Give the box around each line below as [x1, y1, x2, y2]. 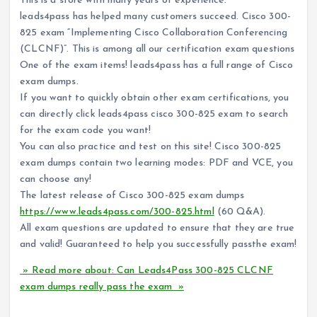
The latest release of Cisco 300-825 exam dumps [20, 190, 245, 202]
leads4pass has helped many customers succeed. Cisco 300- [20, 11, 292, 23]
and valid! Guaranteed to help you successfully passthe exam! [20, 239, 297, 250]
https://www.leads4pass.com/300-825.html [20, 207, 214, 218]
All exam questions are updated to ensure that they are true [20, 223, 295, 234]
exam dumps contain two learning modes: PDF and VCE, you [20, 158, 293, 169]
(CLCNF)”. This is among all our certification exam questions [20, 44, 295, 55]
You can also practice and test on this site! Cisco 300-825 [20, 142, 282, 153]
